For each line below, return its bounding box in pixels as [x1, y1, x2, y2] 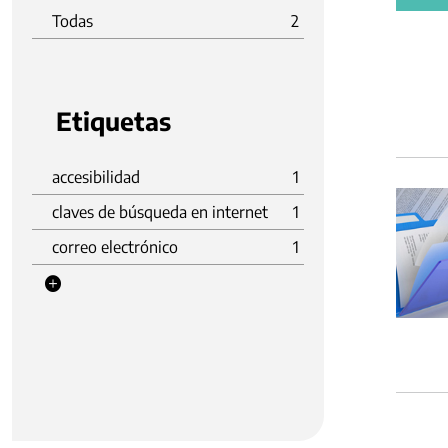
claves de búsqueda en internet [52, 202, 268, 222]
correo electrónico [52, 237, 178, 257]
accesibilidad [52, 167, 140, 187]
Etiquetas [56, 105, 171, 137]
